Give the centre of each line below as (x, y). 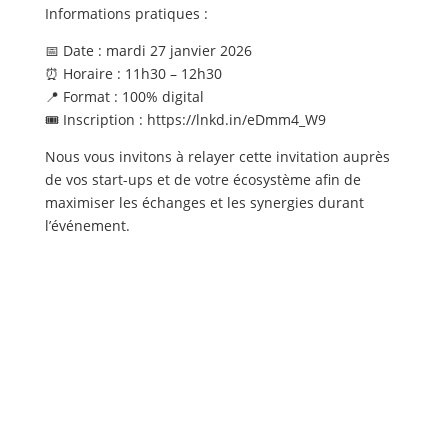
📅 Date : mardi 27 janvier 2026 (148, 50)
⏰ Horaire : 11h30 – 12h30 (133, 73)
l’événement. (87, 225)
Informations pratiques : (126, 13)
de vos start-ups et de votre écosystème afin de (202, 179)
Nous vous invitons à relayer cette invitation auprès (217, 156)
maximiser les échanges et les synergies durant (204, 202)
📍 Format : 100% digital (124, 96)
